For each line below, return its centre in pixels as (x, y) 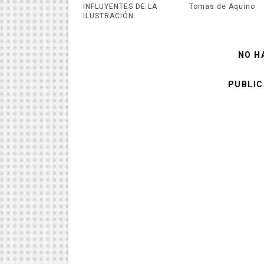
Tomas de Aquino (222, 6)
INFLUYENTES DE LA (120, 6)
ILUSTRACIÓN (108, 16)
